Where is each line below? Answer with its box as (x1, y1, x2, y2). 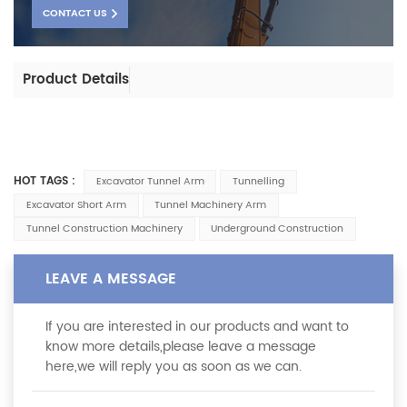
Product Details (23, 67, 129, 91)
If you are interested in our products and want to (45, 315, 349, 337)
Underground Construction (211, 220, 344, 237)
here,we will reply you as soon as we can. (45, 355, 302, 377)
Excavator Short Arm (25, 196, 126, 213)
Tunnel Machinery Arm (154, 196, 267, 213)
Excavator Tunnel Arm (95, 173, 204, 190)
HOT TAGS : (14, 172, 75, 190)
